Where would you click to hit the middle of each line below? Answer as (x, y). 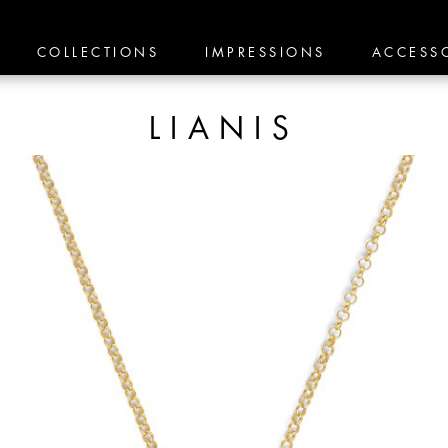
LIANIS (224, 129)
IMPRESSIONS (265, 52)
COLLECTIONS (98, 52)
